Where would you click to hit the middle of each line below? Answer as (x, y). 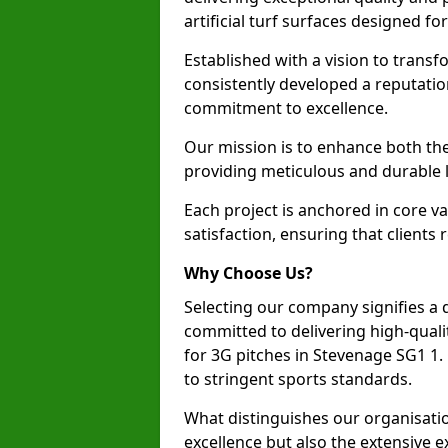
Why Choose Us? (248, 273)
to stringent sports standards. (298, 379)
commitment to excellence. (286, 108)
